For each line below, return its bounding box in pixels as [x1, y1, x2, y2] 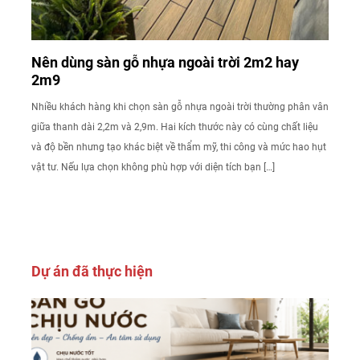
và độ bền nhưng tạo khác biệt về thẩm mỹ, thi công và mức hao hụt [31, 141, 326, 153]
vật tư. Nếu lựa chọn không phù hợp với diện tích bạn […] [31, 162, 275, 174]
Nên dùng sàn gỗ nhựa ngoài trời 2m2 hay [31, 54, 299, 72]
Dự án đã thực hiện [31, 263, 153, 280]
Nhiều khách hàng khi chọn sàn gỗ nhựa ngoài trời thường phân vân [31, 101, 329, 113]
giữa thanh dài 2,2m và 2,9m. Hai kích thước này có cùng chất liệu [31, 121, 318, 133]
